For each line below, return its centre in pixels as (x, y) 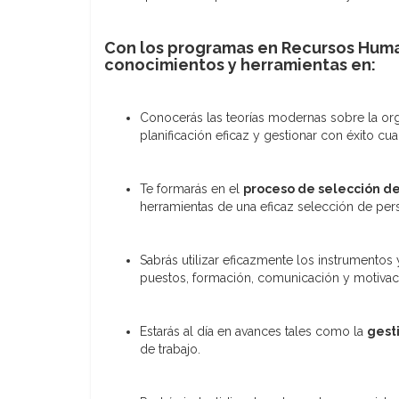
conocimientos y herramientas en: (240, 64)
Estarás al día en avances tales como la (253, 331)
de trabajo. (170, 349)
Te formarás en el (191, 188)
